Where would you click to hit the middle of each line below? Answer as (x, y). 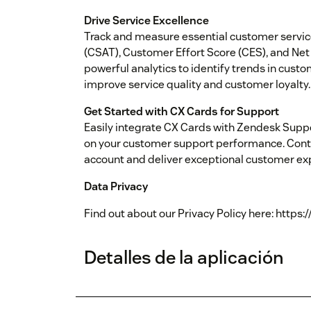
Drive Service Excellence (146, 21)
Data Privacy (116, 187)
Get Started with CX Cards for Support (182, 112)
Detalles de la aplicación (184, 258)
